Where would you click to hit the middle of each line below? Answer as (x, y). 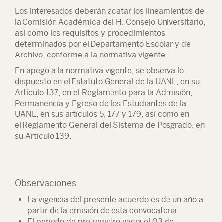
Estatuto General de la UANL (124, 82)
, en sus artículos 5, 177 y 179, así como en (113, 114)
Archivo (29, 55)
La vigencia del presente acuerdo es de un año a (115, 199)
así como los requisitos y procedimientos (90, 33)
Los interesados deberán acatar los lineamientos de (110, 11)
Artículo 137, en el (48, 92)
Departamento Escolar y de (140, 44)
